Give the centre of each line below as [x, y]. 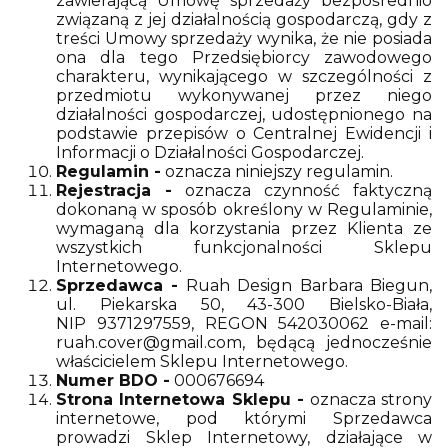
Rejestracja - [114, 190]
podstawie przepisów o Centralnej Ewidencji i [244, 133]
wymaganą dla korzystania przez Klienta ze [244, 228]
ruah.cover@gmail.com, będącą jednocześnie [244, 342]
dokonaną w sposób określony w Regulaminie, [244, 209]
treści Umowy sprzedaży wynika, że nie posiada [244, 38]
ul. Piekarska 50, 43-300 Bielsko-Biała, [244, 304]
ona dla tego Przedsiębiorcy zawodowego [244, 57]
